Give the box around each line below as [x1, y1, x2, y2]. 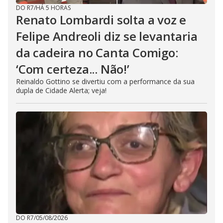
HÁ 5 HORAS [36, 3, 71, 12]
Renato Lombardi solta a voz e [16, 11, 187, 28]
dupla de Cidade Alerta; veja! [16, 86, 107, 95]
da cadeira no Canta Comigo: [16, 44, 178, 61]
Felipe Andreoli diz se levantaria [16, 28, 198, 44]
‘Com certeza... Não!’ [16, 61, 129, 77]
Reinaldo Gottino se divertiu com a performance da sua [16, 77, 195, 86]
